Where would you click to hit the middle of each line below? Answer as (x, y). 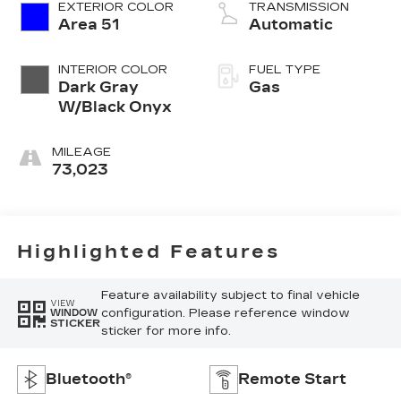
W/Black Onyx (115, 107)
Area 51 (88, 24)
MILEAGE (81, 152)
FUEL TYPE (285, 69)
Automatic (291, 24)
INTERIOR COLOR (112, 69)
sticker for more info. (166, 332)
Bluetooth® (88, 379)
